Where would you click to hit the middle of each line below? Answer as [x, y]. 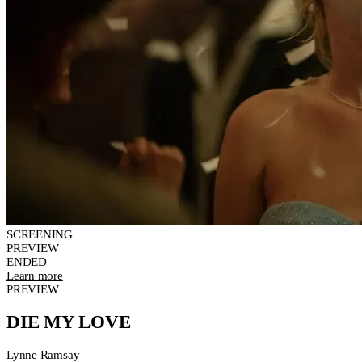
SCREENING [40, 235]
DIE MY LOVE [69, 322]
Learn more [35, 276]
